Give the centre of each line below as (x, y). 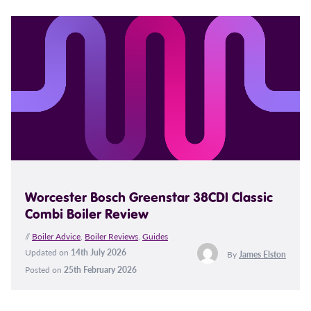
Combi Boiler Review (87, 214)
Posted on (44, 270)
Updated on (48, 253)
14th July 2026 (99, 253)
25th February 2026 (100, 270)
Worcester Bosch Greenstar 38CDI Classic (149, 197)
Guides (155, 237)
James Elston (262, 254)
